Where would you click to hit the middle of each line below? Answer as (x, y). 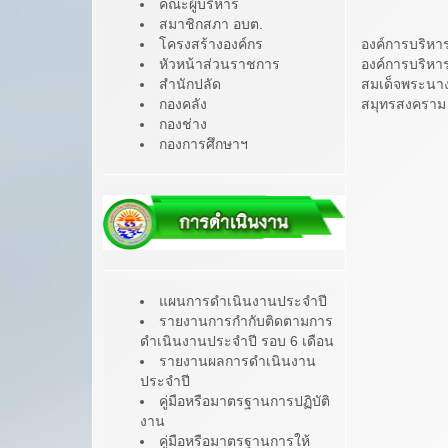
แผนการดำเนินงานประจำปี (243, 300)
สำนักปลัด (190, 84)
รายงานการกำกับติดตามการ (246, 320)
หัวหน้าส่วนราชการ (219, 64)
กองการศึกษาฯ (203, 144)
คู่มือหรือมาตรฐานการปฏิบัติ (244, 400)
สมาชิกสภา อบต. (211, 24)
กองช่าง (183, 124)
